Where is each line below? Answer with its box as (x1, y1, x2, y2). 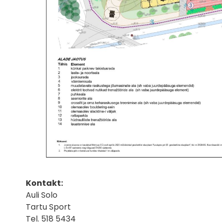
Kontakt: (26, 177, 64, 189)
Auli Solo (26, 189, 57, 201)
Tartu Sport (26, 201, 71, 213)
